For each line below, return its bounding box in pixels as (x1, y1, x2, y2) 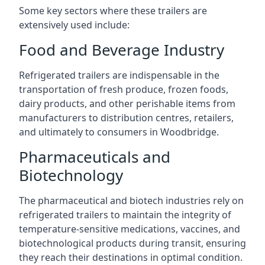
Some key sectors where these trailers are (19, 4, 207, 17)
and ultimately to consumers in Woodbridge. (19, 125, 219, 138)
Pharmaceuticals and (19, 146, 170, 167)
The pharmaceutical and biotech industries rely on (19, 194, 244, 207)
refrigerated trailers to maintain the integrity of (19, 208, 231, 221)
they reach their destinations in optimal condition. (19, 251, 243, 264)
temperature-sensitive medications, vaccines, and (19, 222, 240, 235)
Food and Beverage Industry (19, 39, 224, 60)
